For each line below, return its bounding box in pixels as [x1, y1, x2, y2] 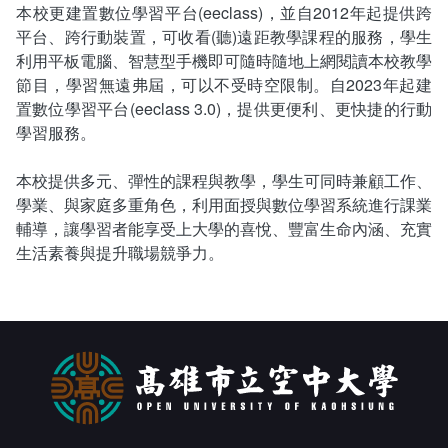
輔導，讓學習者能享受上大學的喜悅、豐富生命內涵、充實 [16, 216, 432, 240]
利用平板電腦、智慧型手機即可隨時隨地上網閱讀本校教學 [16, 48, 432, 72]
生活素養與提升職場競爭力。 [16, 240, 224, 264]
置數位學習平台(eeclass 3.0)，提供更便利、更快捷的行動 [16, 96, 432, 120]
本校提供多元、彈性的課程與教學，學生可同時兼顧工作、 [16, 168, 432, 192]
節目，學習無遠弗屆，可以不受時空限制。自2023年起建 [16, 72, 432, 96]
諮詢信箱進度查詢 [48, 47, 176, 70]
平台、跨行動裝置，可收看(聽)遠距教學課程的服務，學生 [16, 24, 432, 48]
